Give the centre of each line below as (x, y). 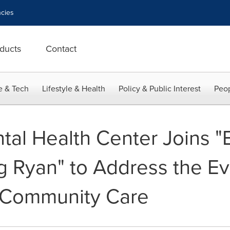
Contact (61, 49)
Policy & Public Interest (160, 89)
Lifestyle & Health (74, 89)
